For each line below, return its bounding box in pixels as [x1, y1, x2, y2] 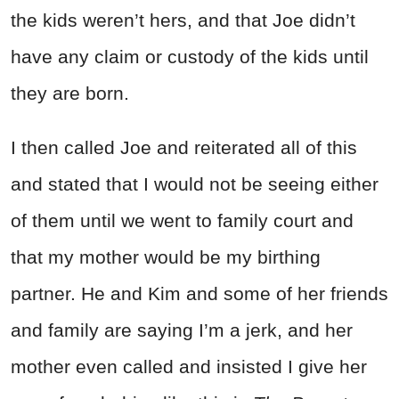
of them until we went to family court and [11, 210, 354, 232]
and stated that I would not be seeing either [11, 174, 379, 195]
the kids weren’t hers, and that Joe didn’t [11, 10, 355, 31]
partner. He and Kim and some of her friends [11, 283, 388, 305]
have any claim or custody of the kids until [11, 46, 369, 68]
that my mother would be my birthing [11, 247, 321, 268]
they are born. [11, 83, 129, 104]
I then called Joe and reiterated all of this [11, 137, 357, 159]
